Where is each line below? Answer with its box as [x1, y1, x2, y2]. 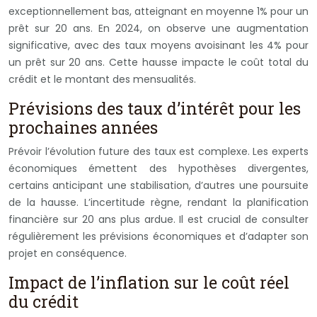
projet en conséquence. [8, 246, 127, 260]
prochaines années [8, 116, 158, 138]
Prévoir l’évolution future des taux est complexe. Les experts [8, 144, 309, 158]
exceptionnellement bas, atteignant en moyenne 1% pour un [8, 4, 309, 18]
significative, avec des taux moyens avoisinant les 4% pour [8, 38, 309, 52]
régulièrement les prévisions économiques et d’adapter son [8, 229, 309, 243]
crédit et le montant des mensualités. [8, 71, 196, 86]
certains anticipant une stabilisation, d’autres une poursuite [8, 178, 309, 192]
